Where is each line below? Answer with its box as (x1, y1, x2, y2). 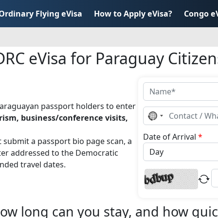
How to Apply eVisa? (94, 8, 172, 19)
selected (152, 125, 183, 136)
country (152, 117, 181, 128)
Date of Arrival (143, 131, 198, 142)
